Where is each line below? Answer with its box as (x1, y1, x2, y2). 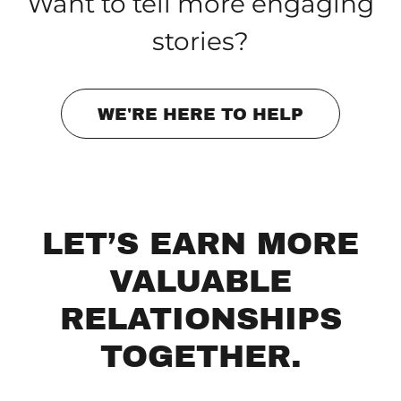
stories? (152, 26, 249, 56)
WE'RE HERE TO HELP (98, 104, 303, 124)
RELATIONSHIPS (59, 302, 342, 336)
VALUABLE (109, 264, 292, 298)
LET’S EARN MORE (42, 226, 359, 260)
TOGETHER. (99, 339, 302, 373)
